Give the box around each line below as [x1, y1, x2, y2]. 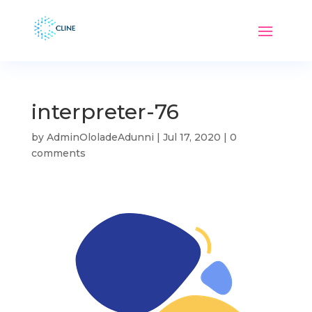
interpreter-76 [31, 99, 179, 125]
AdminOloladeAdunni [46, 131, 154, 143]
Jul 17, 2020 [162, 131, 221, 143]
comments [31, 147, 86, 159]
